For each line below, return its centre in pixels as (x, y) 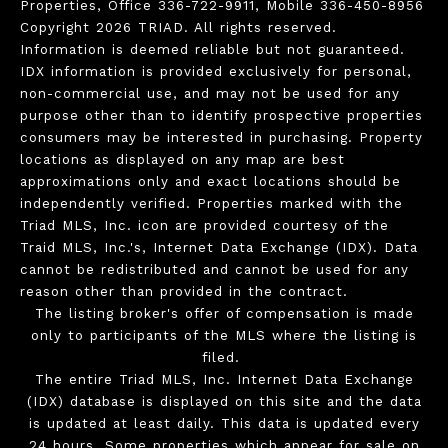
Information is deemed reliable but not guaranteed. (212, 50)
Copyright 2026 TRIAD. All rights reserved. (178, 28)
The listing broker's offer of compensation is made (224, 314)
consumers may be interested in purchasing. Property (221, 138)
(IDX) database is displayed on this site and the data (224, 402)
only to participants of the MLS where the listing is (224, 336)
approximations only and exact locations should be (210, 182)
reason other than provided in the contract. (187, 292)
